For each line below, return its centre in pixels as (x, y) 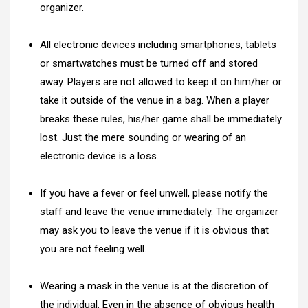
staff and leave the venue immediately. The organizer (159, 211)
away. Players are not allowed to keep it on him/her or (161, 81)
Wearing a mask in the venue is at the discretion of (154, 286)
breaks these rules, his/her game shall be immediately (161, 119)
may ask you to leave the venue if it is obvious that (154, 230)
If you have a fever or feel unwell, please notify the (154, 193)
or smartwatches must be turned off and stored (149, 63)
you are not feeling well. (93, 249)
